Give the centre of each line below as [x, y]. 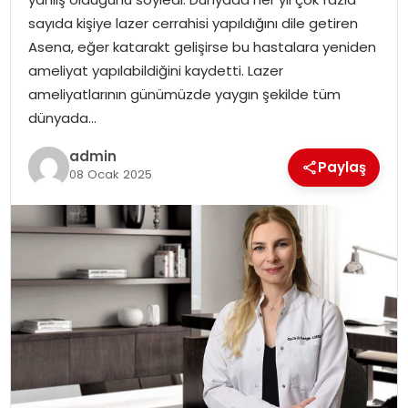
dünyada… [62, 117]
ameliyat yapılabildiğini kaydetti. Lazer [155, 70]
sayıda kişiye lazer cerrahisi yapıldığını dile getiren [193, 23]
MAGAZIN [55, 58]
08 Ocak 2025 [110, 175]
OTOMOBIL [60, 153]
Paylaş [342, 167]
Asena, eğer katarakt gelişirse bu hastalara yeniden [202, 46]
